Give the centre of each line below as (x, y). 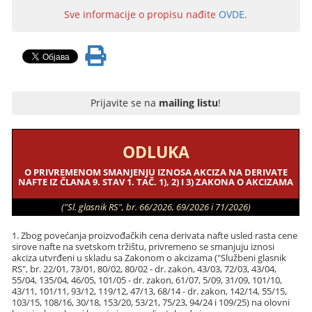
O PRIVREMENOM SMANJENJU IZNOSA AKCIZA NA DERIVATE (156, 172)
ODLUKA (156, 152)
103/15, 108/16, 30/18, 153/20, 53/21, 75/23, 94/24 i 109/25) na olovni (151, 302)
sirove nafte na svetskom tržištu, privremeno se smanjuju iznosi (143, 247)
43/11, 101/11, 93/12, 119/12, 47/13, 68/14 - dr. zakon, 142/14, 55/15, (150, 291)
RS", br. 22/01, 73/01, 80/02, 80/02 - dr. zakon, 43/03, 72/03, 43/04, (145, 269)
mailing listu (189, 103)
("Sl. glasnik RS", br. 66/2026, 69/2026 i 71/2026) (156, 207)
